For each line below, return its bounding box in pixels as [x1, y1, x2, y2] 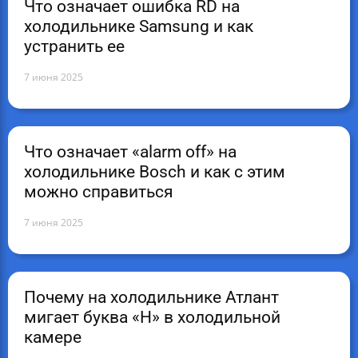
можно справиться [24, 182, 173, 201]
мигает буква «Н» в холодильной [24, 308, 280, 327]
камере [24, 328, 82, 347]
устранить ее [24, 37, 125, 56]
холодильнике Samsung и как [24, 17, 253, 36]
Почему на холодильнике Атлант [24, 288, 279, 307]
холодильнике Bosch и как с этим [24, 162, 285, 181]
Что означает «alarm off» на [24, 142, 237, 161]
